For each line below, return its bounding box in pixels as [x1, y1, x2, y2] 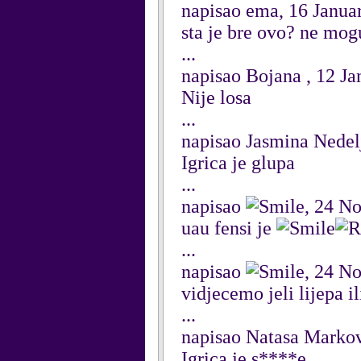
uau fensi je [181, 218, 276, 239]
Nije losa [181, 87, 251, 108]
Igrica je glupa [181, 152, 295, 173]
